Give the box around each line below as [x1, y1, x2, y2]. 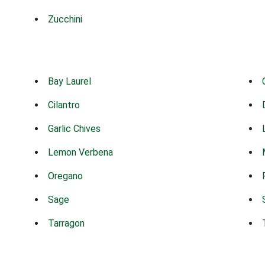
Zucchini [48, 14, 83, 25]
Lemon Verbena [48, 147, 114, 158]
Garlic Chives [48, 123, 101, 134]
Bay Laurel [48, 76, 92, 87]
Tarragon [48, 218, 85, 229]
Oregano [48, 170, 83, 182]
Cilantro [48, 99, 80, 111]
